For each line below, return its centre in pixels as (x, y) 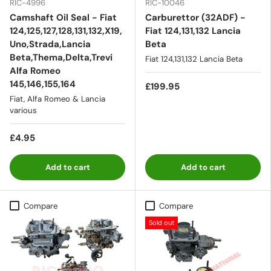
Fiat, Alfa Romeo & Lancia (57, 99)
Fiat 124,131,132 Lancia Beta (194, 59)
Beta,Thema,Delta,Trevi (61, 57)
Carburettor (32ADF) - (195, 17)
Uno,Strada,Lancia (50, 44)
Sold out (162, 222)
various (23, 110)
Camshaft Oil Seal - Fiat (63, 17)
